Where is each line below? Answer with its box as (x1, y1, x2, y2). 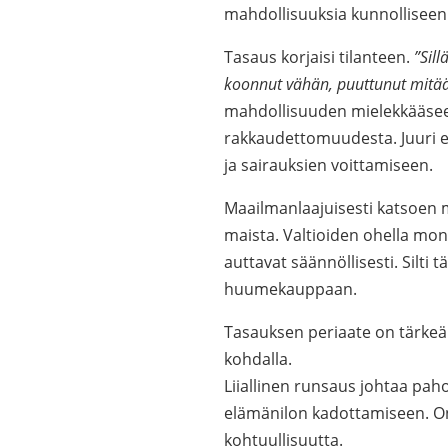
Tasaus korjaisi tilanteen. (224, 46, 414, 68)
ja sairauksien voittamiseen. (224, 154, 433, 176)
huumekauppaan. (224, 278, 357, 300)
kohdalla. (224, 348, 292, 370)
